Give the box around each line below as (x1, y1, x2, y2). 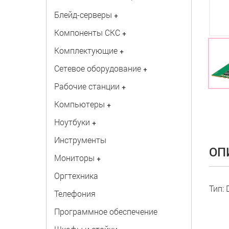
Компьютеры (54, 99, 105, 109)
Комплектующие (54, 45, 118, 56)
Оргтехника (54, 170, 98, 181)
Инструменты (54, 134, 106, 145)
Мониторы (54, 152, 95, 163)
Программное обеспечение (54, 206, 157, 217)
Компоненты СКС (54, 27, 120, 38)
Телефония (54, 188, 96, 199)
